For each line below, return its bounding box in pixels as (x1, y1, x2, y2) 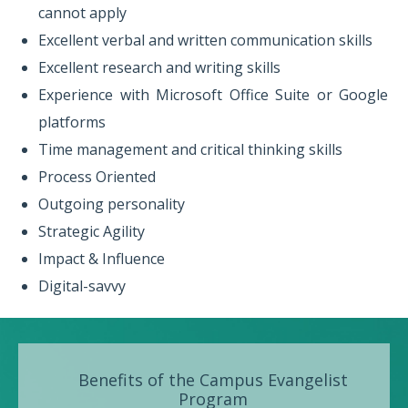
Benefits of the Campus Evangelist (78, 369, 348, 391)
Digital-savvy (38, 276, 126, 296)
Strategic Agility (38, 221, 145, 241)
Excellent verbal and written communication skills (38, 30, 372, 50)
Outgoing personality (38, 194, 185, 214)
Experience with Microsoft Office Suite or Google (38, 85, 388, 105)
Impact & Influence (38, 249, 165, 269)
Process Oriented (38, 167, 156, 187)
